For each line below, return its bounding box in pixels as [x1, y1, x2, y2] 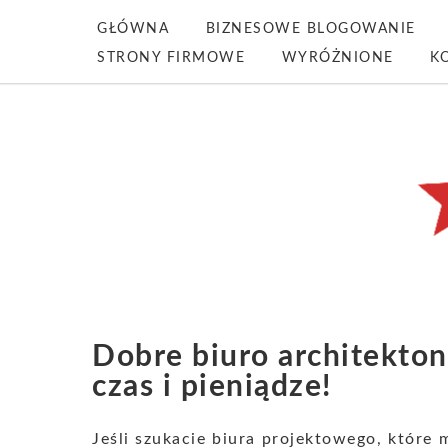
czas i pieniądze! [92, 372, 332, 402]
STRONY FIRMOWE [97, 51, 245, 65]
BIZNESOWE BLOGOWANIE [205, 22, 416, 36]
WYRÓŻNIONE [281, 51, 394, 65]
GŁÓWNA [97, 22, 169, 36]
